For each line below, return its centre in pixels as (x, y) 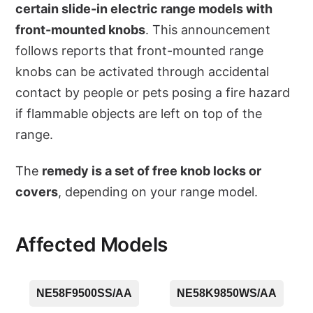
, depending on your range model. (158, 192)
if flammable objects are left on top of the (139, 114)
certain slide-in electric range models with (144, 9)
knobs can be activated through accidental (142, 72)
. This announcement (208, 30)
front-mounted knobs (80, 30)
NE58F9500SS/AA (84, 293)
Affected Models (92, 245)
